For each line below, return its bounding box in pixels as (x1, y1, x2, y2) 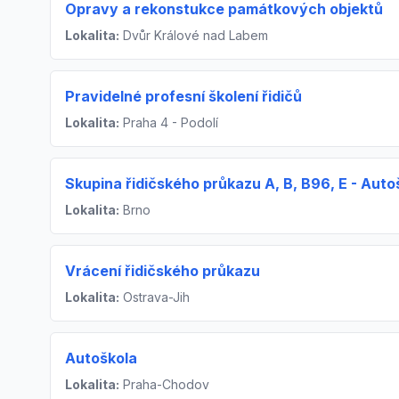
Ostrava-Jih (119, 289, 190, 305)
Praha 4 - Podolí (119, 115, 218, 131)
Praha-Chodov (119, 377, 209, 393)
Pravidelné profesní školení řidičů (65, 87, 302, 106)
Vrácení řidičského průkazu (65, 262, 260, 281)
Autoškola (65, 349, 137, 368)
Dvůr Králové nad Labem (119, 28, 268, 44)
